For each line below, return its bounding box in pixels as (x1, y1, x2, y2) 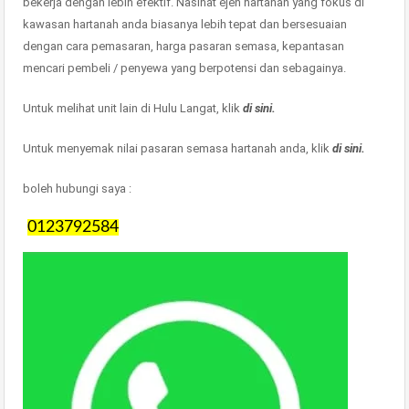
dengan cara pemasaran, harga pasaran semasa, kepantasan (23, 38, 344, 53)
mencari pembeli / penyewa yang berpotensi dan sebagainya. (23, 60, 346, 75)
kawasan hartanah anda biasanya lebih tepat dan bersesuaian (23, 16, 347, 31)
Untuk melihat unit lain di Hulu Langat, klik (23, 100, 243, 115)
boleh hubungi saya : (23, 181, 131, 195)
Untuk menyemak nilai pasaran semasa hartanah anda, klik (23, 141, 332, 155)
